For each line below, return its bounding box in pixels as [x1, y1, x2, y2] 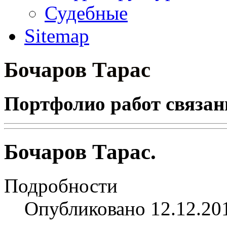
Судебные [45, 2, 128, 24]
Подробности [4, 174, 118, 197]
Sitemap [24, 25, 89, 47]
